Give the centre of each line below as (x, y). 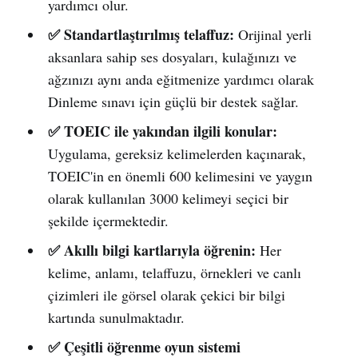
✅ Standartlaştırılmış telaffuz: (141, 34)
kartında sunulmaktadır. (116, 317)
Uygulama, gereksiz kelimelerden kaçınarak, (177, 153)
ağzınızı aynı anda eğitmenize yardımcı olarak (181, 79)
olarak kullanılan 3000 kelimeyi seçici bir (168, 198)
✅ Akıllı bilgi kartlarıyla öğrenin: (151, 250)
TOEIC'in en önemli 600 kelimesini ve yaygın (180, 175)
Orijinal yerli (272, 34)
